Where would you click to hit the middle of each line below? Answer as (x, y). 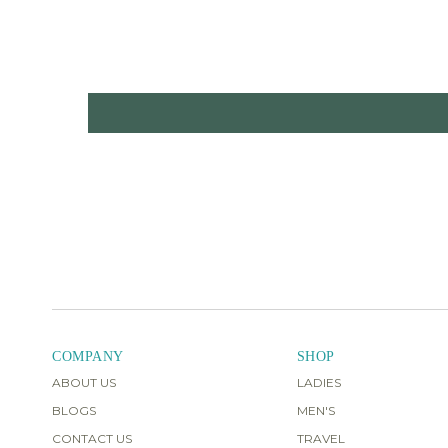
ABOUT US (84, 382)
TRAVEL (320, 438)
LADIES (318, 382)
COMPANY (88, 356)
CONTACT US (92, 438)
